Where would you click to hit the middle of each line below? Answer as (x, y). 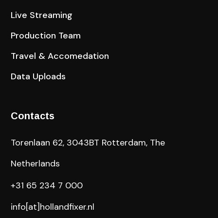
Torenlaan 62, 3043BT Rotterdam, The (88, 143)
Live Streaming (42, 15)
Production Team (46, 36)
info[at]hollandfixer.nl (53, 207)
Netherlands (36, 164)
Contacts (33, 116)
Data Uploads (38, 77)
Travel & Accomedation (60, 56)
